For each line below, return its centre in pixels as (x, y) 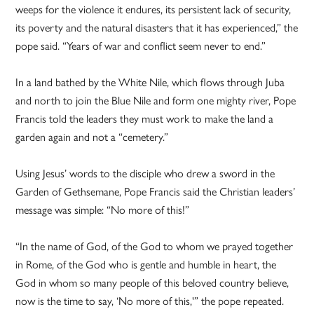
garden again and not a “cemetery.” (92, 137)
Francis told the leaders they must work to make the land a (145, 118)
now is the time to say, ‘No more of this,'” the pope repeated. (150, 301)
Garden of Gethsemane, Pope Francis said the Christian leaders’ (156, 191)
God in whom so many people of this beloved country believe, (152, 282)
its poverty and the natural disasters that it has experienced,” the (157, 27)
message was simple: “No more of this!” (103, 210)
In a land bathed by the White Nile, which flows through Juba (150, 82)
